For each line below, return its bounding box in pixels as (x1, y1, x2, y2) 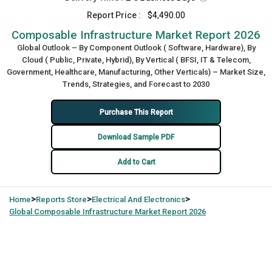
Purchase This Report (99, 107, 173, 117)
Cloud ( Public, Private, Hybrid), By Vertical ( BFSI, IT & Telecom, (21, 55, 251, 64)
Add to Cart (117, 157, 155, 166)
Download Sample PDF (98, 132, 174, 141)
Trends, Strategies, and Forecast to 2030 (63, 80, 209, 89)
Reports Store (36, 195, 87, 204)
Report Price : (87, 10, 141, 20)
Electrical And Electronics (92, 195, 185, 204)
